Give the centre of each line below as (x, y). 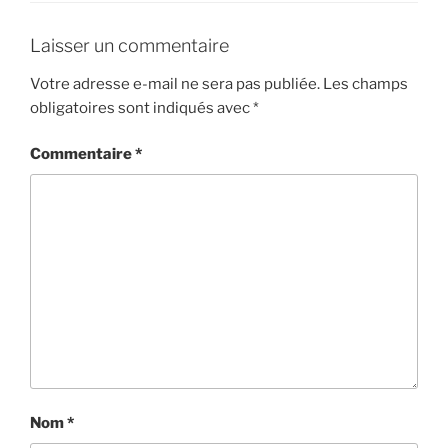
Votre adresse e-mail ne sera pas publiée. (175, 83)
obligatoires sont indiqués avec (141, 107)
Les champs (365, 83)
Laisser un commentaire (129, 46)
